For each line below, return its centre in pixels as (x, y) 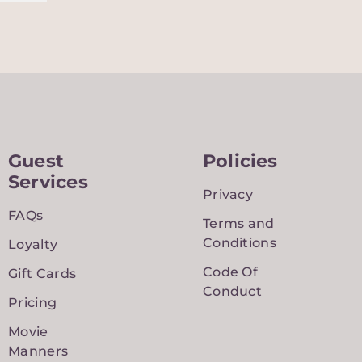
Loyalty (33, 244)
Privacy (228, 194)
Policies (240, 160)
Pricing (33, 302)
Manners (38, 351)
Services (48, 181)
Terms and (238, 223)
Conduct (232, 291)
